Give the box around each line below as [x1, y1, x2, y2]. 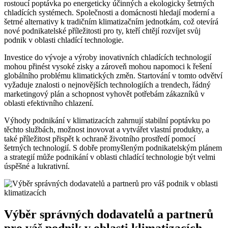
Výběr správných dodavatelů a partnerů [4, 207, 213, 221]
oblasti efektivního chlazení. [4, 99, 94, 108]
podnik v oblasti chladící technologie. [4, 36, 124, 45]
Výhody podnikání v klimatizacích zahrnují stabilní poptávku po [4, 116, 210, 125]
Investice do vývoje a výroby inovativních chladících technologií [4, 53, 211, 62]
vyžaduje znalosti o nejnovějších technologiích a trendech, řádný [4, 80, 211, 90]
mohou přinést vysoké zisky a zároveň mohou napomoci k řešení [4, 62, 212, 71]
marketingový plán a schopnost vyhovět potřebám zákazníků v [4, 90, 205, 99]
